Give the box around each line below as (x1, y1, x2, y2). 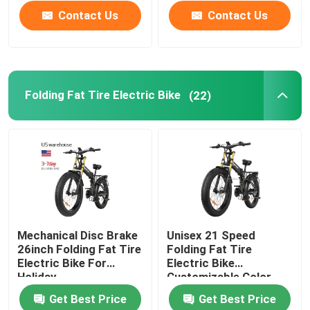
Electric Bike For (17, 256, 107, 271)
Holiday (17, 270, 57, 284)
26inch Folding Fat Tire (17, 242, 142, 257)
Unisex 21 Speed (167, 228, 256, 243)
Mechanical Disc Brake (17, 228, 138, 243)
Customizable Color (167, 270, 272, 284)
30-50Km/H (167, 284, 228, 298)
